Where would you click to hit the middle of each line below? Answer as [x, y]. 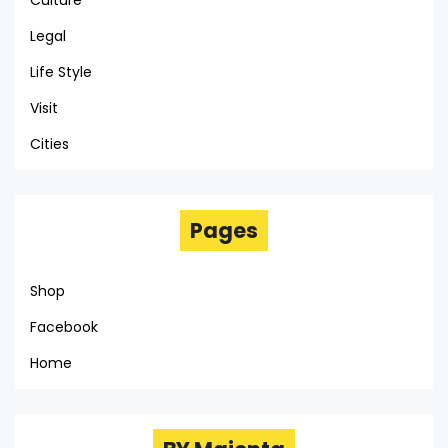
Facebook [64, 327]
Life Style [61, 72]
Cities [49, 144]
